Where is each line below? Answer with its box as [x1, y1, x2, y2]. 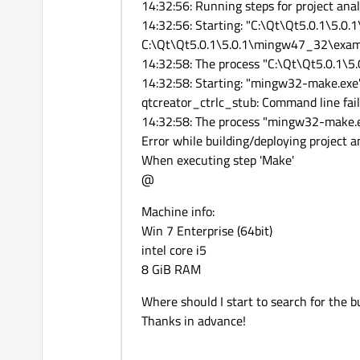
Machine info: [141, 202, 215, 222]
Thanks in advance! [141, 311, 246, 331]
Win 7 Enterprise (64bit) [141, 221, 272, 241]
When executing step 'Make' [141, 150, 294, 170]
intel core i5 [141, 240, 207, 260]
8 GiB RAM [141, 260, 201, 280]
